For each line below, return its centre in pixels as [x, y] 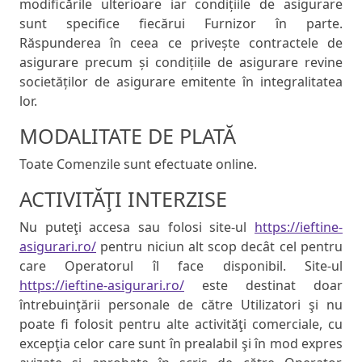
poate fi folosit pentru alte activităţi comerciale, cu [181, 324]
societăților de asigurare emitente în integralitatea [181, 82]
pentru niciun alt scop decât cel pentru [219, 247]
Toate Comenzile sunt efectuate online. [138, 164]
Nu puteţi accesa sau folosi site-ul [137, 227]
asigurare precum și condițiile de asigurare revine [181, 63]
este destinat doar [263, 286]
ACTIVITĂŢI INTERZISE [123, 199]
